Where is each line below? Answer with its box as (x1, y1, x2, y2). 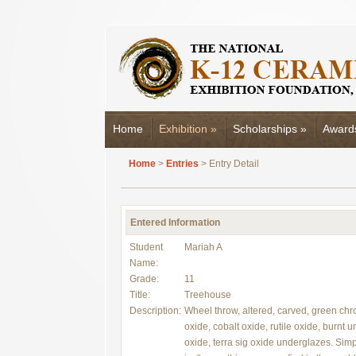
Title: (130, 289, 150, 300)
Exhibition (159, 122, 207, 135)
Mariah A (184, 242, 222, 253)
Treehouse (184, 289, 231, 300)
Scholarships (233, 122, 297, 135)
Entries (166, 158, 199, 169)
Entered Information (130, 217, 220, 228)
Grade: (130, 273, 159, 284)
